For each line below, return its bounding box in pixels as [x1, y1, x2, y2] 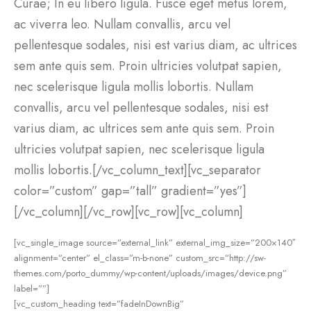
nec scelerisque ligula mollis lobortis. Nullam [14, 78, 253, 96]
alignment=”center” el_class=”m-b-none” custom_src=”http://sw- [14, 251, 266, 264]
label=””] [14, 281, 49, 295]
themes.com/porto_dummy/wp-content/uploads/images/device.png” [14, 266, 287, 280]
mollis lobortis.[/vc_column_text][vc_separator [14, 161, 261, 179]
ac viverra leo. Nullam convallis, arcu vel [14, 15, 230, 33]
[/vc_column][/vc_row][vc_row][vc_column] [14, 203, 243, 221]
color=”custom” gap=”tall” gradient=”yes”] [14, 182, 246, 200]
